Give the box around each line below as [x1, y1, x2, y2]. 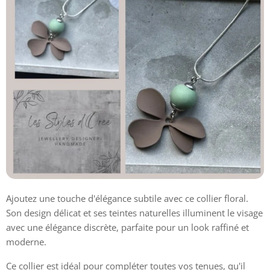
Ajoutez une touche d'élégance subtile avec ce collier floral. [6, 192, 248, 205]
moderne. [6, 236, 46, 248]
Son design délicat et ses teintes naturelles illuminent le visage [6, 207, 263, 219]
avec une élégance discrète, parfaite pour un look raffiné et [6, 221, 249, 234]
